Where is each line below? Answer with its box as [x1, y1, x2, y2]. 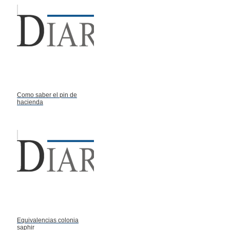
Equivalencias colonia [17, 216, 79, 224]
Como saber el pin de [17, 91, 77, 99]
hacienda [17, 98, 43, 106]
